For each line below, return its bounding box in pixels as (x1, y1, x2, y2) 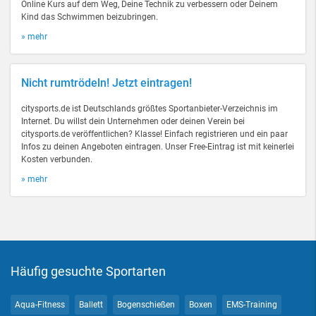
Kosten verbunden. (21, 154, 92, 164)
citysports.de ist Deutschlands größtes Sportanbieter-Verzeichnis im (21, 104, 278, 114)
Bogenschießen (117, 300, 175, 310)
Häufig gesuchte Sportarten (11, 264, 166, 279)
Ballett (79, 300, 103, 310)
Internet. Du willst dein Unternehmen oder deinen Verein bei (21, 116, 245, 126)
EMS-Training (226, 300, 277, 310)
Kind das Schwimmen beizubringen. (21, 12, 158, 22)
